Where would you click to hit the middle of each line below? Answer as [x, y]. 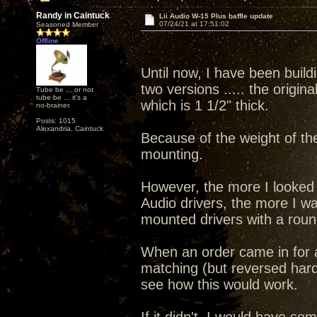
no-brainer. [53, 105]
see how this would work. [219, 284]
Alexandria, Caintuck [70, 128]
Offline [47, 41]
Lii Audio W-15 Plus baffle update [216, 16]
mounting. [172, 154]
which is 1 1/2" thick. [205, 105]
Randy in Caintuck [73, 16]
